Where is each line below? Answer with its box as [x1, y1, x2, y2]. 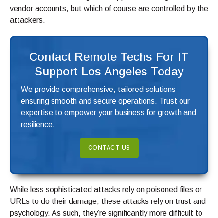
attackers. [10, 16, 45, 25]
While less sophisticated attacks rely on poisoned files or [10, 185, 202, 194]
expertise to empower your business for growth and [21, 109, 196, 117]
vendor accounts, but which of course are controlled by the [10, 4, 208, 13]
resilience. [21, 120, 55, 129]
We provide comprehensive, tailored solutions [21, 85, 176, 94]
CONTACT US [88, 145, 130, 152]
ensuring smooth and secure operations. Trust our [21, 97, 190, 106]
